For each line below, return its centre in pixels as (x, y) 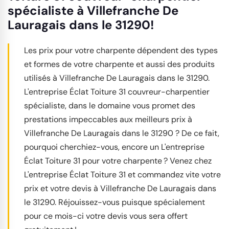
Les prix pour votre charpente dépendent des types (121, 50)
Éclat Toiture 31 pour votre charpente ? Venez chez (118, 161)
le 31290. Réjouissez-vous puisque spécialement (114, 202)
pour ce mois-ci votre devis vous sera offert (106, 216)
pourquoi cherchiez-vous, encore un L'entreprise (114, 147)
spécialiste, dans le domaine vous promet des (110, 106)
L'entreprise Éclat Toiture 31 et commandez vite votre (122, 175)
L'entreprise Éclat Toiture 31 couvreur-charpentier (117, 92)
